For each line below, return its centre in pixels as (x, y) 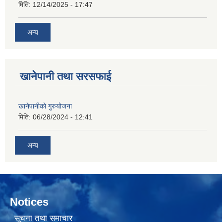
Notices (29, 202)
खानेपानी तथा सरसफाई (65, 77)
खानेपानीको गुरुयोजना (45, 106)
